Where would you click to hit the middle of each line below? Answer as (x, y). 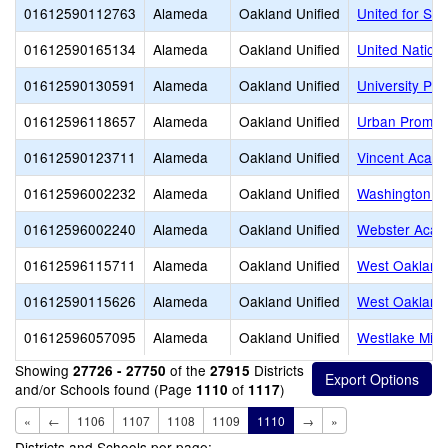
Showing (44, 370)
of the (188, 370)
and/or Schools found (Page (105, 389)
